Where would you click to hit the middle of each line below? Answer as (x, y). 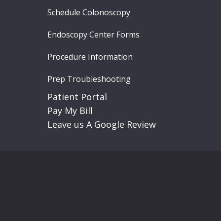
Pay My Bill (70, 110)
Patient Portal (77, 96)
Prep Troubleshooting (89, 79)
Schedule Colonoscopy (89, 12)
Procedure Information (90, 56)
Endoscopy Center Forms (93, 34)
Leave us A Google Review (102, 124)
